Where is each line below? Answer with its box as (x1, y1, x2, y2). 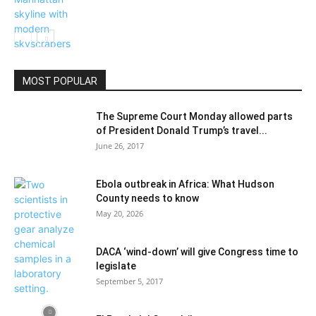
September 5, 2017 (96, 276, 163, 286)
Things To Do (18, 69, 63, 79)
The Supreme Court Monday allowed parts (96, 111, 293, 122)
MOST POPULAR (23, 75, 97, 87)
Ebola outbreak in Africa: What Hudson (96, 178, 274, 190)
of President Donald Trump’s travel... (96, 125, 267, 136)
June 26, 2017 (96, 140, 144, 151)
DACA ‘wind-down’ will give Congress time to (96, 246, 298, 257)
